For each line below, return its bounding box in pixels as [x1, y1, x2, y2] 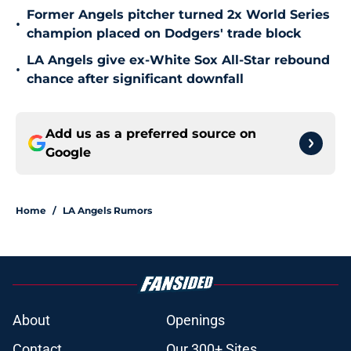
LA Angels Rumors [63, 204, 152, 217]
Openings [166, 312, 225, 329]
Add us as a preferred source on [45, 126, 256, 142]
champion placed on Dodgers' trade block [27, 26, 301, 42]
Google [45, 145, 91, 161]
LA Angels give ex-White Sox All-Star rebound [27, 52, 330, 68]
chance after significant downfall [27, 71, 244, 87]
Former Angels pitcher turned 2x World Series [27, 7, 330, 23]
